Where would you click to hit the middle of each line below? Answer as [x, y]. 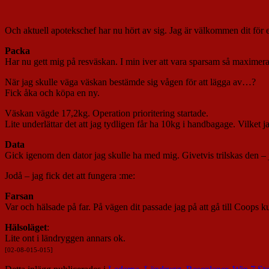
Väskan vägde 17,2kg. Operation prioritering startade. [107, 113]
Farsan [19, 196]
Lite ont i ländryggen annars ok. [65, 238]
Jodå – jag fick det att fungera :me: [70, 176]
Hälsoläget [26, 228]
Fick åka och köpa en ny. [52, 93]
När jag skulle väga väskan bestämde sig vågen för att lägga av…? [130, 82]
